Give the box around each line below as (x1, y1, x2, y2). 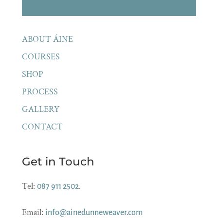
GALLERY (21, 104, 59, 115)
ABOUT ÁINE (21, 34, 73, 45)
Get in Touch (21, 155, 94, 168)
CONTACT (21, 121, 63, 132)
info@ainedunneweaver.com (45, 208, 143, 217)
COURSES (21, 51, 60, 62)
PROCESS (21, 86, 58, 97)
